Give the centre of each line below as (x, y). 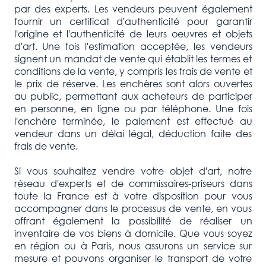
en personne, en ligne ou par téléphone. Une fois (133, 108)
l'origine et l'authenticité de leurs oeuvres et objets (133, 33)
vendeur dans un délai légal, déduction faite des (133, 133)
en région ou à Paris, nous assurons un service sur (133, 245)
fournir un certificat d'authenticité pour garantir (133, 21)
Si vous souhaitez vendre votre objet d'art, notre (133, 170)
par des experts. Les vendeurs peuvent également (133, 8)
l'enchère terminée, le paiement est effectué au (133, 121)
